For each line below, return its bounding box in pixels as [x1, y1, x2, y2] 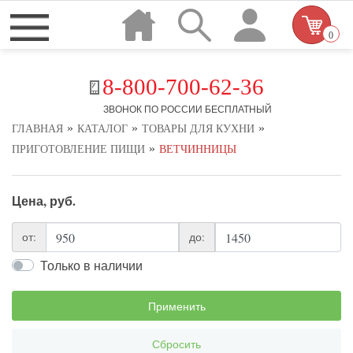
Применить [147, 298, 206, 314]
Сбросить [152, 336, 201, 351]
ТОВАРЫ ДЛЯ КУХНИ [142, 123, 255, 135]
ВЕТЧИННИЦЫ [159, 143, 236, 155]
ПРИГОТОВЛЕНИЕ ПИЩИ [12, 143, 145, 155]
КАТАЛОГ [77, 123, 128, 135]
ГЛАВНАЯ [12, 123, 63, 135]
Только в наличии [40, 257, 143, 273]
